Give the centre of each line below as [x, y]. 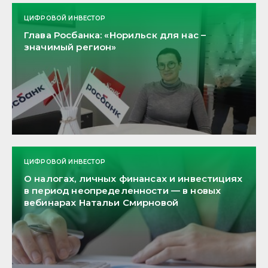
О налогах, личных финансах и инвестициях [133, 178]
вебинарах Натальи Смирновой [101, 202]
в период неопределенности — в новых [123, 190]
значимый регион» [70, 47]
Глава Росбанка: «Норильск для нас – [115, 35]
